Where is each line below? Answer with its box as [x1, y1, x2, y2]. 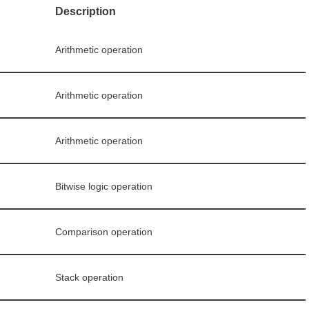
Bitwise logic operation [55, 181, 152, 192]
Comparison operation [55, 226, 152, 238]
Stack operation [55, 272, 123, 283]
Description [55, 6, 116, 18]
